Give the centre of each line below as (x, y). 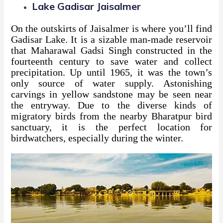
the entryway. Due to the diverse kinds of (111, 105)
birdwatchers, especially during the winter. (97, 138)
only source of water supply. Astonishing (111, 83)
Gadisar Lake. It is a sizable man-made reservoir (111, 39)
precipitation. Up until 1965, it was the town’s (111, 72)
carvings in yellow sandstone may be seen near (111, 94)
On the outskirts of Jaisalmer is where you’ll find (111, 28)
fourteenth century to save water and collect (111, 61)
